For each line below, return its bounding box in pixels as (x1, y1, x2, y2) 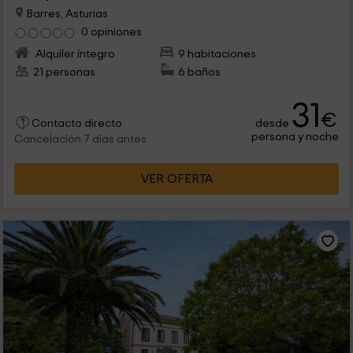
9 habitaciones (178, 47, 257, 60)
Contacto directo (31, 117, 122, 129)
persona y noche (251, 130, 340, 143)
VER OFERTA (140, 172, 213, 185)
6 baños (178, 65, 221, 78)
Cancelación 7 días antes (13, 133, 147, 145)
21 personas (32, 65, 95, 78)
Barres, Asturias (24, 7, 108, 20)
